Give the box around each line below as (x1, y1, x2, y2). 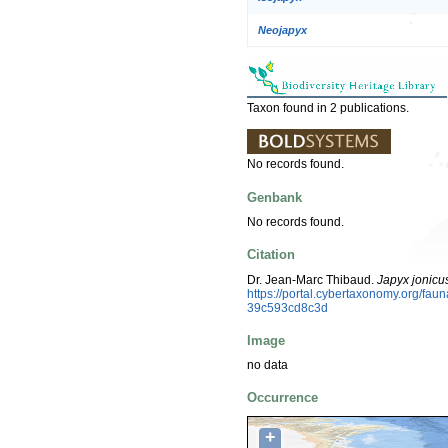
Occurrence (247, 390, 318, 406)
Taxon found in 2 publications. (247, 101, 409, 116)
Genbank (247, 189, 302, 205)
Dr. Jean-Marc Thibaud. (247, 272, 377, 287)
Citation (247, 247, 295, 263)
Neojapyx (258, 24, 307, 37)
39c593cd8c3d (247, 300, 328, 315)
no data (247, 358, 288, 373)
